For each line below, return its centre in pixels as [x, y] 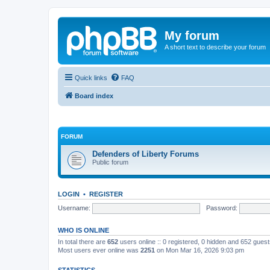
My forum [192, 36]
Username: [74, 208]
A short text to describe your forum [215, 47]
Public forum [110, 162]
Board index [94, 96]
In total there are [83, 242]
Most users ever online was [99, 250]
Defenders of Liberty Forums [146, 154]
